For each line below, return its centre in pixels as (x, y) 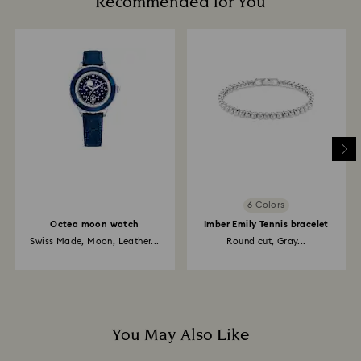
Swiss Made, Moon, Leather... (95, 241)
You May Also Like (180, 335)
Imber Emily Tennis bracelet (266, 224)
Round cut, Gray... (266, 241)
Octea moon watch (95, 224)
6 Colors (266, 205)
